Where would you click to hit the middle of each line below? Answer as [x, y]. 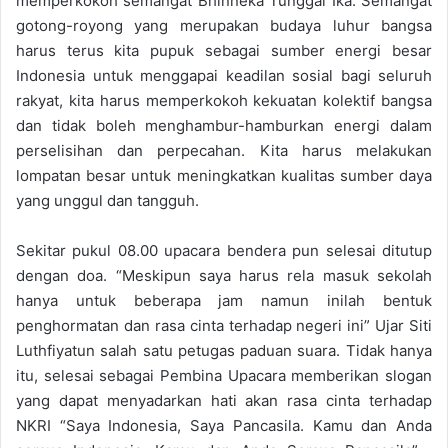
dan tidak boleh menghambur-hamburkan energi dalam [224, 125]
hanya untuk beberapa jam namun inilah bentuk [224, 300]
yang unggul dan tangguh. [107, 200]
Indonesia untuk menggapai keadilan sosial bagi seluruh [224, 75]
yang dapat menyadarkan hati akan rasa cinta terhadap [224, 400]
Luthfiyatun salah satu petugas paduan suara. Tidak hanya [224, 350]
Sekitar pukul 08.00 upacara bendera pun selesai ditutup [224, 250]
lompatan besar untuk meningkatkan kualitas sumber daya [224, 175]
